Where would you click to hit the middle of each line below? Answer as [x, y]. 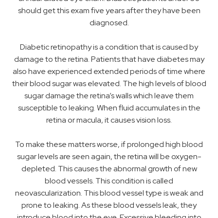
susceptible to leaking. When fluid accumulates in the [109, 108]
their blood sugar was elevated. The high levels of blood [109, 84]
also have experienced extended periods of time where [109, 72]
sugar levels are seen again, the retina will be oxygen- [109, 157]
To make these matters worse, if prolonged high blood [109, 145]
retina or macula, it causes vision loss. [109, 120]
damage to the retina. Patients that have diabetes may [109, 59]
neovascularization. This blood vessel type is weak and [109, 193]
